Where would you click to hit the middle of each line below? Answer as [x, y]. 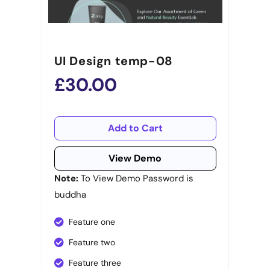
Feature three [95, 263]
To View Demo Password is [137, 179]
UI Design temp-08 [113, 61]
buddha [70, 195]
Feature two [92, 243]
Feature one [92, 222]
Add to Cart [135, 128]
